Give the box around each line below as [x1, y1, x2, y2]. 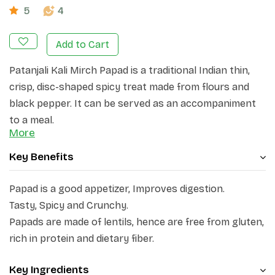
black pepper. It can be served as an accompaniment [9, 98, 256, 109]
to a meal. [9, 114, 54, 126]
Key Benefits [9, 150, 74, 163]
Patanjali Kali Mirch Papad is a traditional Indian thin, [9, 64, 250, 76]
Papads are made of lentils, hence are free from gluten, [9, 216, 264, 228]
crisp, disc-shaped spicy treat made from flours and [9, 81, 249, 93]
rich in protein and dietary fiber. [9, 233, 154, 244]
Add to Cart [56, 39, 109, 50]
